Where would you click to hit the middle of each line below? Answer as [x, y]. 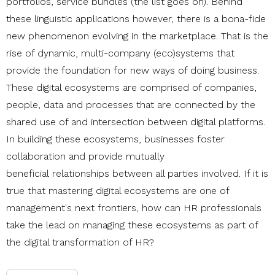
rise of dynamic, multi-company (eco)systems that [120, 53]
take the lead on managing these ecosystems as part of [132, 225]
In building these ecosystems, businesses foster [115, 139]
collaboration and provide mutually [85, 156]
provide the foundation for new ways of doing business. [133, 70]
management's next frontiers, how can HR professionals [134, 207]
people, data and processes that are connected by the [131, 104]
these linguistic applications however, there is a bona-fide [136, 18]
